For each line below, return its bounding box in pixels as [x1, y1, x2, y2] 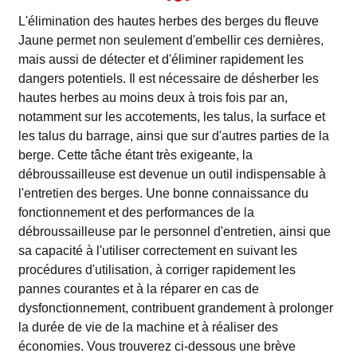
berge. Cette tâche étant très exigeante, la [18, 148, 253, 162]
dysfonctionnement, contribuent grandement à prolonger [18, 301, 333, 315]
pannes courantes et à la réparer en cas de [18, 282, 259, 296]
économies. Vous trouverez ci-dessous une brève [18, 339, 296, 353]
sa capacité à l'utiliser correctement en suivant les [18, 244, 297, 257]
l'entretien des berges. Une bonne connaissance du [18, 186, 308, 200]
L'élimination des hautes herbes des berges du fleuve [18, 14, 319, 28]
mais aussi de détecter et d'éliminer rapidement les [18, 53, 304, 66]
